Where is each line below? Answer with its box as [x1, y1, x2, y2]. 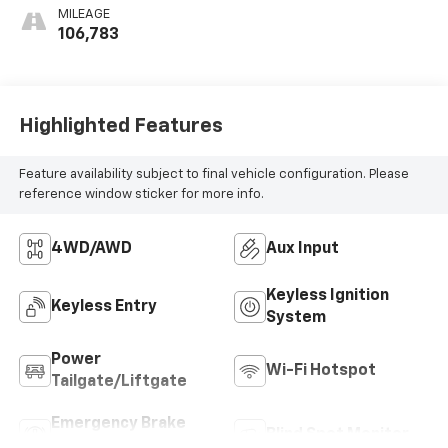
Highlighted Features [18, 116, 223, 137]
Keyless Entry [50, 298, 157, 315]
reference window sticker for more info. [18, 188, 264, 202]
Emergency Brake [50, 415, 186, 432]
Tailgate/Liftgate [50, 373, 187, 390]
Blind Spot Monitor [266, 426, 409, 443]
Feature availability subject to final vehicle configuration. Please [18, 168, 409, 182]
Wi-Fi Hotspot [266, 362, 376, 379]
